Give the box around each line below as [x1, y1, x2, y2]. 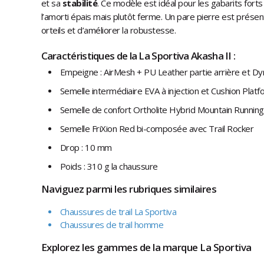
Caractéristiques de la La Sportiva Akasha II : [41, 49, 236, 63]
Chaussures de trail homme [60, 219, 163, 231]
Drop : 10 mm [60, 141, 114, 154]
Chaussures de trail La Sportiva [60, 206, 176, 218]
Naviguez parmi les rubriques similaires [41, 182, 216, 196]
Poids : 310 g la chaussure [60, 160, 158, 173]
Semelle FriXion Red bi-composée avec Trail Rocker [60, 123, 253, 135]
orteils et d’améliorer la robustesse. [41, 24, 180, 37]
